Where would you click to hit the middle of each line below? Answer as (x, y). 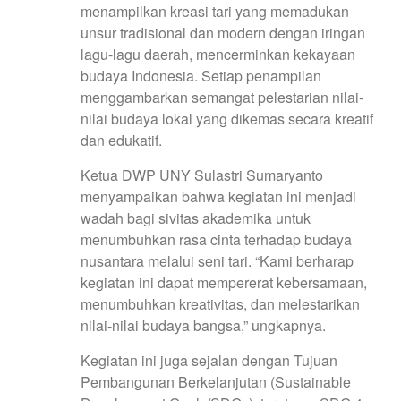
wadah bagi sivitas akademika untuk (196, 218)
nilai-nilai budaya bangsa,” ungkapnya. (203, 325)
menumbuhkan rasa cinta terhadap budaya (216, 239)
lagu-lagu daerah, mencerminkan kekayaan (218, 54)
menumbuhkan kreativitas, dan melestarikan (220, 303)
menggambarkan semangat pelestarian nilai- (222, 97)
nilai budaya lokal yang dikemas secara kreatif (227, 118)
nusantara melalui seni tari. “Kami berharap (217, 260)
